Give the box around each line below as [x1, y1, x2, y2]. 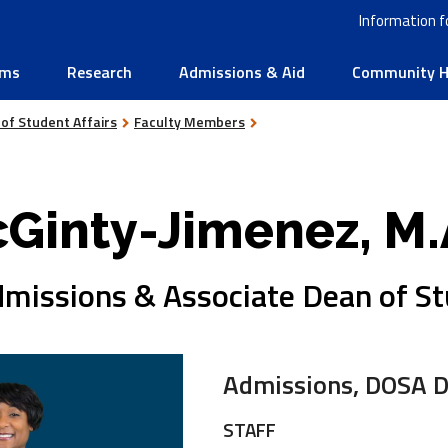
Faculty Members [134, 111, 245, 132]
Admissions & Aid [179, 60, 305, 84]
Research [67, 60, 132, 84]
